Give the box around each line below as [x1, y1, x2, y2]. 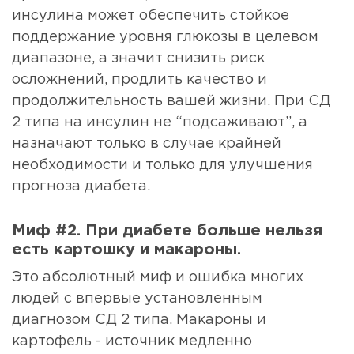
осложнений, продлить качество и [12, 73, 267, 87]
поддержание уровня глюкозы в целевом [12, 31, 318, 44]
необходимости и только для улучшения [12, 159, 313, 172]
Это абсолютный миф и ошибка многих [12, 271, 303, 284]
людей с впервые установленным [12, 292, 262, 306]
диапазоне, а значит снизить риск [12, 52, 265, 66]
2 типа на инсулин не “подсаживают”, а [12, 116, 307, 130]
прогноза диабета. [12, 180, 150, 194]
